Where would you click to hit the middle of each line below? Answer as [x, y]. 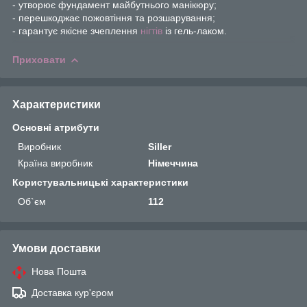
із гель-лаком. [195, 30]
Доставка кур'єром [73, 292]
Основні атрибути [56, 127]
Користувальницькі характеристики [100, 182]
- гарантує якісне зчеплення [76, 30]
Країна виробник [55, 163]
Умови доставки [57, 248]
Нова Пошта [59, 271]
